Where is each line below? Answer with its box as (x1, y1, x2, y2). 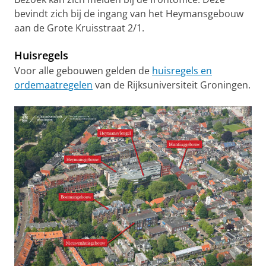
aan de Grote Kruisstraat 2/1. (14, 21, 147, 34)
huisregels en (152, 64, 212, 77)
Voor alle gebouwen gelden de (14, 64, 152, 77)
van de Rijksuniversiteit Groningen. (93, 78, 251, 91)
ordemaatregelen (14, 78, 93, 91)
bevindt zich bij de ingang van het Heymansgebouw (14, 7, 243, 20)
